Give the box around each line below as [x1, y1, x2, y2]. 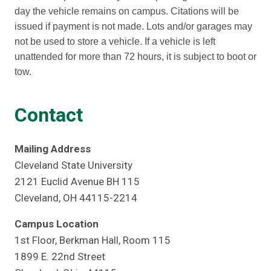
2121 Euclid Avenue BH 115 [15, 175, 140, 188]
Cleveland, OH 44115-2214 [15, 192, 137, 204]
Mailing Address [15, 143, 91, 155]
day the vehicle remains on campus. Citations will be [15, 6, 239, 16]
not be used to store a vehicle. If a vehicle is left [15, 36, 215, 47]
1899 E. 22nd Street [15, 250, 105, 263]
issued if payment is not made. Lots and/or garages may [15, 21, 252, 31]
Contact [15, 103, 83, 126]
